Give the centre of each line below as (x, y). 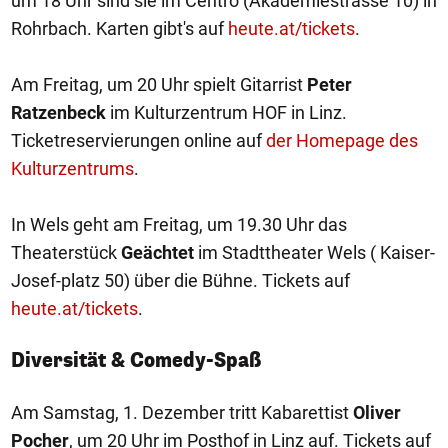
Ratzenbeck (58, 112)
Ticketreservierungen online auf (138, 140)
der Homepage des (342, 140)
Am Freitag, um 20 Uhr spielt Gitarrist (159, 84)
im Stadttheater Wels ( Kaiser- (314, 252)
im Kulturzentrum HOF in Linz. (226, 112)
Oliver (377, 412)
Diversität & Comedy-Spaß (136, 360)
